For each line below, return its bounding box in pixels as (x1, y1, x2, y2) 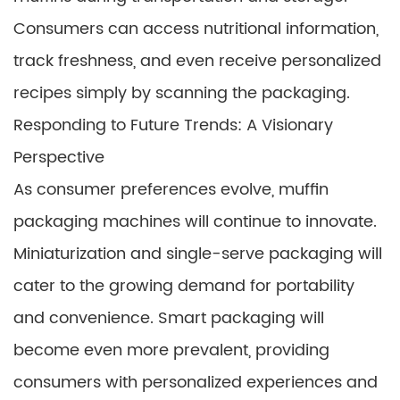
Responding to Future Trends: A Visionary (13, 112, 333, 138)
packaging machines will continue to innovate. (13, 209, 377, 235)
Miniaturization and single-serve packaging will (13, 241, 382, 267)
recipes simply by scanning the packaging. (13, 80, 350, 106)
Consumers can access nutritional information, (13, 16, 379, 42)
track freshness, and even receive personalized (13, 48, 381, 74)
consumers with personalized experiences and (13, 370, 378, 396)
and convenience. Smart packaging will (13, 305, 324, 331)
